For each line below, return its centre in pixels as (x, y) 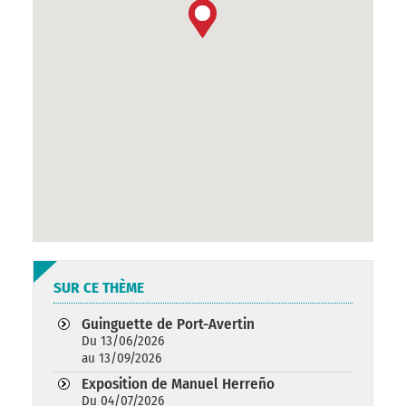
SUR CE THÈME (99, 287)
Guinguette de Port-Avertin (168, 323)
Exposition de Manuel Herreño (178, 383)
